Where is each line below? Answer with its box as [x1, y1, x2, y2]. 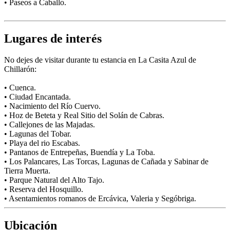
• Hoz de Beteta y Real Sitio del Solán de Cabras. [4, 111, 164, 120]
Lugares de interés [4, 31, 102, 45]
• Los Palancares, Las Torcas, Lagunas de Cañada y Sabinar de [4, 157, 208, 166]
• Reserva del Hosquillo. [4, 185, 83, 194]
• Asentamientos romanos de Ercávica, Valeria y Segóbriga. [4, 194, 196, 203]
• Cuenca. [4, 83, 36, 92]
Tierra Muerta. [4, 166, 50, 176]
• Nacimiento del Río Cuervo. [4, 102, 101, 111]
